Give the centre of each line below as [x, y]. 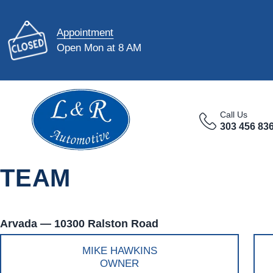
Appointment [85, 32]
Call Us [234, 115]
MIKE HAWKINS [119, 250]
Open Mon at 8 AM [99, 48]
